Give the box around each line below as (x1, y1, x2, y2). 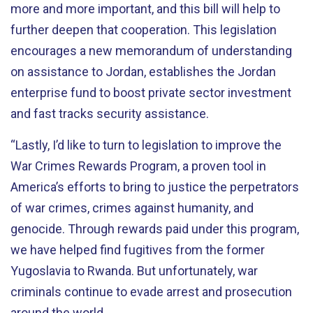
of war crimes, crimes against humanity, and (10, 200, 254, 215)
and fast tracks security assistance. (10, 106, 212, 121)
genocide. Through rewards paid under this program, (10, 221, 299, 236)
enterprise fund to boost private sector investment (10, 85, 291, 100)
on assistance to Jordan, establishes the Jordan (10, 64, 276, 79)
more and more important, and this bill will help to (10, 1, 280, 16)
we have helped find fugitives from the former (10, 242, 265, 257)
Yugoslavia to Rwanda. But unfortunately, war (10, 263, 258, 278)
